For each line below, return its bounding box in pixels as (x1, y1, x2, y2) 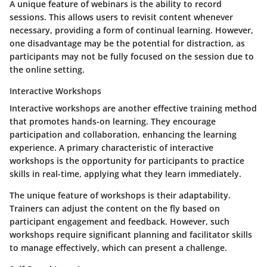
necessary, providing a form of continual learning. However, (10, 24, 253, 36)
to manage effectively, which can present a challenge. (10, 242, 227, 254)
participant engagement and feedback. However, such (10, 216, 229, 228)
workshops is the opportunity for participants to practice (10, 155, 244, 167)
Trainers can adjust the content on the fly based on (10, 203, 220, 215)
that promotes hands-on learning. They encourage (10, 116, 216, 128)
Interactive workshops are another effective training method (10, 103, 257, 114)
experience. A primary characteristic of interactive (10, 142, 213, 154)
